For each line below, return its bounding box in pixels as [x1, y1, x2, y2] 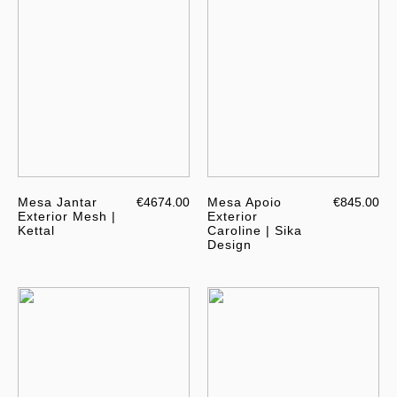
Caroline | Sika [207, 223, 302, 238]
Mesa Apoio [207, 195, 282, 210]
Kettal [18, 223, 55, 238]
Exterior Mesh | [18, 209, 116, 224]
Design [207, 237, 252, 253]
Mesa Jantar [18, 195, 97, 210]
